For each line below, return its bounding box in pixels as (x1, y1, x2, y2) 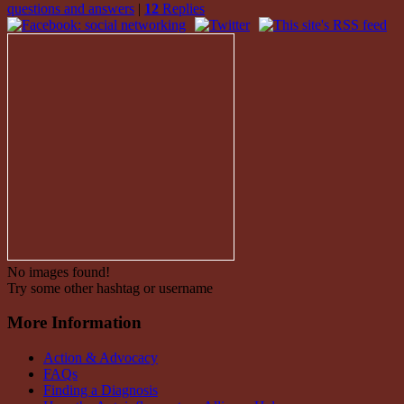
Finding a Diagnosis (43, 381, 158, 398)
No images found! (7, 263, 110, 280)
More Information (7, 313, 142, 333)
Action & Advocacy (43, 349, 158, 365)
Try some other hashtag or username (7, 280, 213, 296)
